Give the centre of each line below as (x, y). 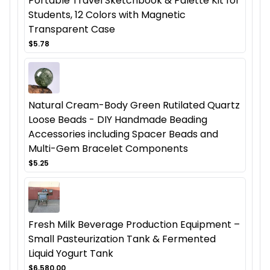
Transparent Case (72, 29)
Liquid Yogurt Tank (71, 253)
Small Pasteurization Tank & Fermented (122, 239)
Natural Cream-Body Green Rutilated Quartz (134, 105)
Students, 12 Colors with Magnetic (107, 14)
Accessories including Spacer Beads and (123, 134)
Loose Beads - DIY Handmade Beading (118, 119)
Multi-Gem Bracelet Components (108, 148)
